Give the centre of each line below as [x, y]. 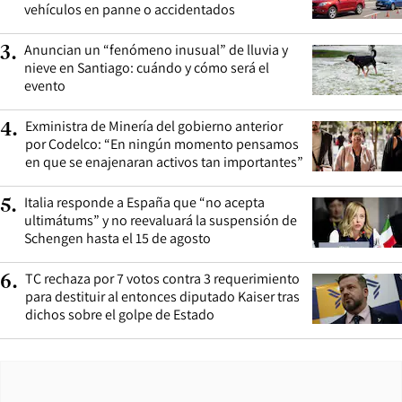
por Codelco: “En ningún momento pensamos [162, 144]
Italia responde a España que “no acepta [144, 203]
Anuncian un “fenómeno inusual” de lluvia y [156, 50]
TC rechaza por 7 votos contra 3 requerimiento [162, 279]
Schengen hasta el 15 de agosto [118, 239]
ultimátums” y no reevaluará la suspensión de [161, 221]
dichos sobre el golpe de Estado [120, 315]
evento [45, 86]
